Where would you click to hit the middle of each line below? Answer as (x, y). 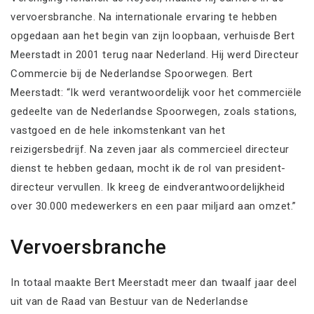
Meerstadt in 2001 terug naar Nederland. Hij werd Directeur (155, 55)
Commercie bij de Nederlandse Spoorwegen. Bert (132, 74)
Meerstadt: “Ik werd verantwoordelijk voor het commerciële (156, 93)
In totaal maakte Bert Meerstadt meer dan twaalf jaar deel (154, 282)
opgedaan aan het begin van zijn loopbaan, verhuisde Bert (153, 36)
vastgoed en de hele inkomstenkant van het (118, 131)
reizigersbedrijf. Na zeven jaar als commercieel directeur (150, 150)
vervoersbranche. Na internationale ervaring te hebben (144, 17)
